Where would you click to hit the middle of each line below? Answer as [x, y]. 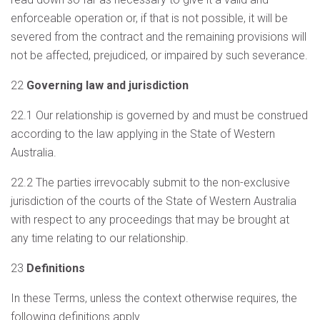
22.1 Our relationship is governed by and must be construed [159, 115]
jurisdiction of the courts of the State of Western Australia [154, 201]
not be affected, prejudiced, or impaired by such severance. [159, 55]
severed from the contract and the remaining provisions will [159, 37]
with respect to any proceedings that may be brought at [150, 220]
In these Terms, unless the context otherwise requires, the [154, 298]
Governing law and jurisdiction [107, 85]
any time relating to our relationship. [100, 238]
